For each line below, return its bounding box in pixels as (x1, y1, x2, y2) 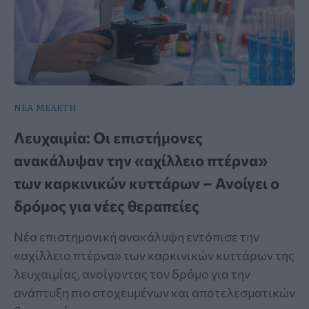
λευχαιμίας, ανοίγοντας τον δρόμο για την (14, 266, 250, 282)
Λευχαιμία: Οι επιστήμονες (14, 128, 203, 148)
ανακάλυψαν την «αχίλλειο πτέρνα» (14, 151, 268, 170)
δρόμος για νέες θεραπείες (14, 197, 199, 216)
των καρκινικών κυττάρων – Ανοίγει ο (14, 174, 279, 193)
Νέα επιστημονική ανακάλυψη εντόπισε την (14, 229, 259, 245)
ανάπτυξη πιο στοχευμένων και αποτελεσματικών (14, 285, 295, 301)
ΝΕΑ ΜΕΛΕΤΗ (14, 101, 77, 114)
